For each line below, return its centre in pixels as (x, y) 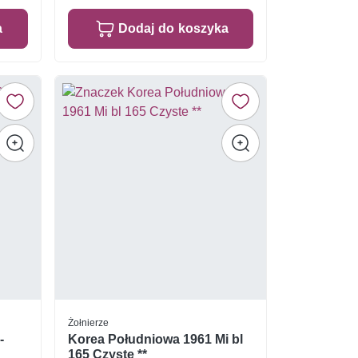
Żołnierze (88, 322)
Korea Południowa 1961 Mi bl (155, 340)
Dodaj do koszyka (173, 29)
